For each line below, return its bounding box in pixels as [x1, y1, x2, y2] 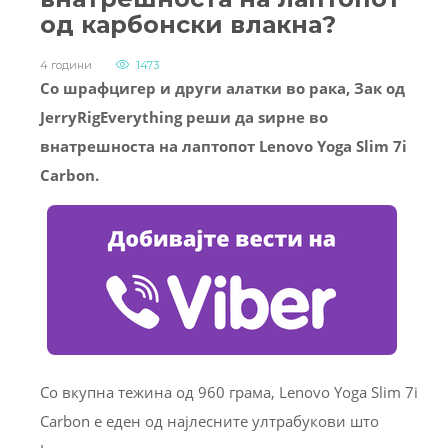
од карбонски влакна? [40, 10, 336, 40]
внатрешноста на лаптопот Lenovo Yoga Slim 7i [40, 136, 407, 157]
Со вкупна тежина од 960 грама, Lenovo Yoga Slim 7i [40, 382, 418, 403]
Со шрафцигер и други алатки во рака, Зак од [40, 78, 405, 99]
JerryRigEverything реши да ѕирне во [40, 107, 328, 128]
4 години [40, 58, 92, 73]
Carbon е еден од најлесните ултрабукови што [40, 411, 379, 432]
